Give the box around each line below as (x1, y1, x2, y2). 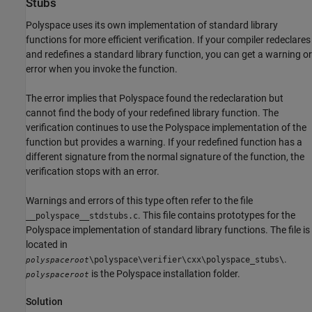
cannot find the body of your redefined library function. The (26, 107, 279, 118)
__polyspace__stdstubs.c (26, 210, 138, 221)
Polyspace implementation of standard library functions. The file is (26, 224, 310, 235)
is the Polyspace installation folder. (89, 267, 240, 279)
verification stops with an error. (26, 165, 159, 177)
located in (26, 238, 68, 250)
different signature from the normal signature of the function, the (26, 150, 304, 162)
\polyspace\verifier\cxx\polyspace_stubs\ (89, 254, 284, 265)
